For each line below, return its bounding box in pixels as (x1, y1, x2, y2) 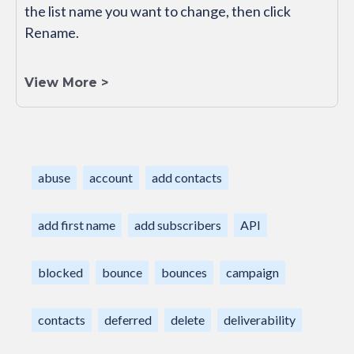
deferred (104, 312, 152, 328)
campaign (226, 265, 279, 281)
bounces (161, 265, 207, 281)
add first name (38, 217, 115, 233)
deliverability (224, 312, 296, 328)
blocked (38, 265, 83, 281)
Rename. (24, 24, 84, 42)
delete (171, 312, 205, 328)
